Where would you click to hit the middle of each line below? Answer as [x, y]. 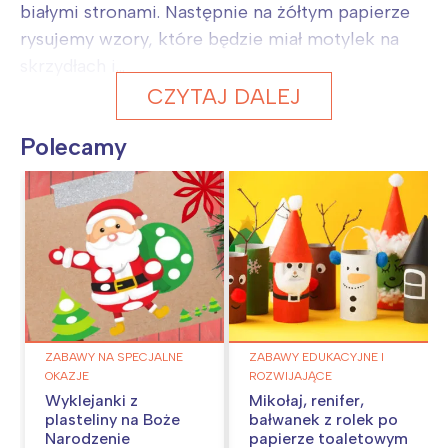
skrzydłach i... [72, 65]
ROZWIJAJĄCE [290, 376]
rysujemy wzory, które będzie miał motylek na [209, 38]
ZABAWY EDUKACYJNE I [316, 357]
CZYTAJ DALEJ [224, 95]
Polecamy [73, 146]
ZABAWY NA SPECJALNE [114, 357]
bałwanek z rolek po [323, 420]
